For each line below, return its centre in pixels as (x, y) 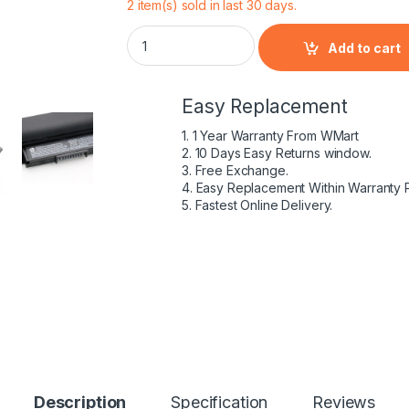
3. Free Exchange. (235, 170)
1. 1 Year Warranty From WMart (270, 136)
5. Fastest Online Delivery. (257, 205)
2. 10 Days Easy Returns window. (277, 153)
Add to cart (365, 47)
